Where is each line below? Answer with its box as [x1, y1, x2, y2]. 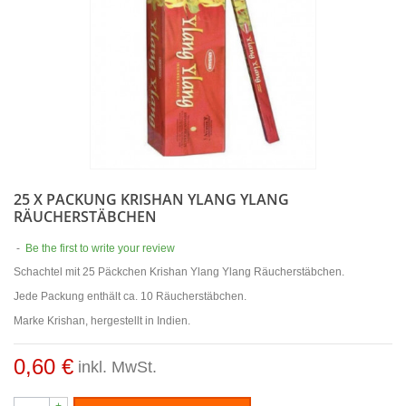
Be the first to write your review [25, 241, 175, 255]
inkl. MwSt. [78, 357, 157, 376]
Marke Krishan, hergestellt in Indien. [14, 314, 190, 327]
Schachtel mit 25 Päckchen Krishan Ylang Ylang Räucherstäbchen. [14, 265, 344, 278]
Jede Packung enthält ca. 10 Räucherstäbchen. [14, 289, 246, 303]
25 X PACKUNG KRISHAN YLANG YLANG [14, 188, 289, 209]
